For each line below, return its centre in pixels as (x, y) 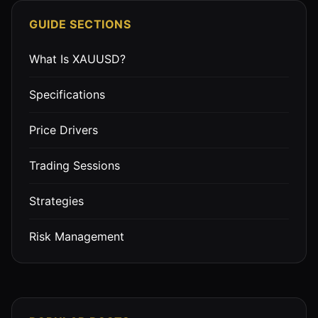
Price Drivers (64, 130)
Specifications (67, 94)
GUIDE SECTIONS (80, 24)
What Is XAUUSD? (77, 59)
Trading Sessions (75, 165)
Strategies (56, 201)
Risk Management (77, 236)
